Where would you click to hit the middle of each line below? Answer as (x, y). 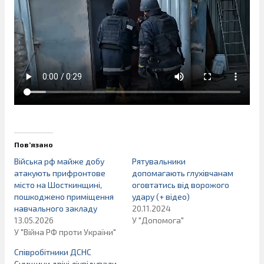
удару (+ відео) (161, 196)
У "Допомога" (158, 220)
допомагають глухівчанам (183, 173)
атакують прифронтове (60, 173)
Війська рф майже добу (59, 161)
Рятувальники (159, 161)
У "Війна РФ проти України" (65, 232)
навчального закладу (56, 208)
